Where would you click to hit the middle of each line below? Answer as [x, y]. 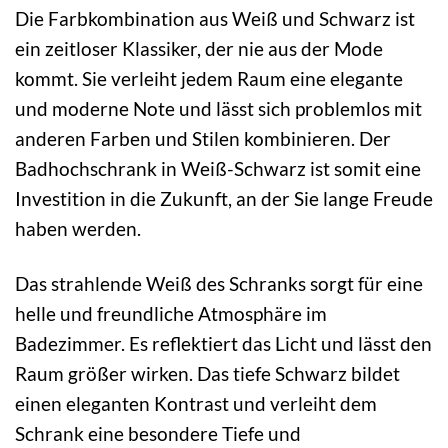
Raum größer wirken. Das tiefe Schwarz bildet [207, 373]
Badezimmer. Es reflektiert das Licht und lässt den [223, 343]
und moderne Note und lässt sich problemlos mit [218, 109]
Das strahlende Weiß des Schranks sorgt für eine [219, 283]
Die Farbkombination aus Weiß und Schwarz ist [215, 19]
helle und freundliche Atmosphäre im [171, 313]
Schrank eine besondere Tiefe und [158, 433]
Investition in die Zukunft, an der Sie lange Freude [224, 199]
